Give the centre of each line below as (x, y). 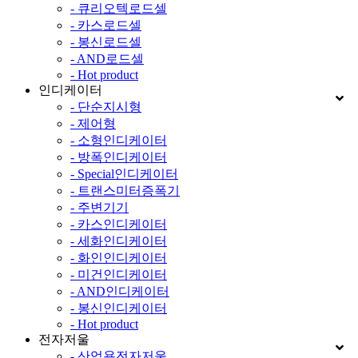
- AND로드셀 (107, 58)
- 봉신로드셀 (106, 42)
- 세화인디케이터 (119, 241)
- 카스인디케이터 (119, 224)
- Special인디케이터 (124, 173)
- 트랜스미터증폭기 (125, 190)
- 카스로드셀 (106, 25)
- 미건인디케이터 (119, 274)
